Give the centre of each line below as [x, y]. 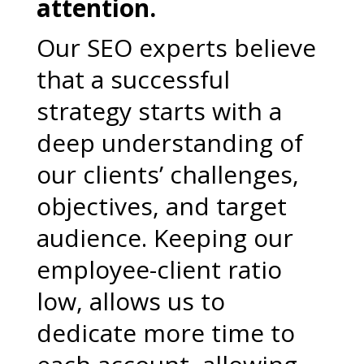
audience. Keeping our [165, 238]
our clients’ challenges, [167, 174]
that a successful [133, 79]
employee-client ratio [159, 269]
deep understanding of [169, 143]
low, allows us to [130, 301]
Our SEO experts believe [176, 48]
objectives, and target [161, 206]
